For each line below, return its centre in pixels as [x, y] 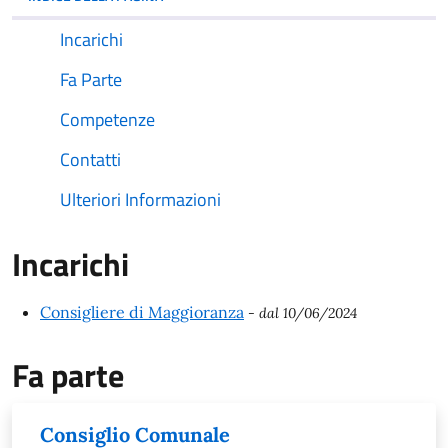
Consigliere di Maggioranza [142, 312]
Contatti [90, 159]
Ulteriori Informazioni [140, 199]
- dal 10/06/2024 [302, 313]
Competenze [107, 119]
